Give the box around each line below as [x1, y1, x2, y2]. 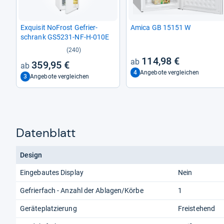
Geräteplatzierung [20, 204, 77, 212]
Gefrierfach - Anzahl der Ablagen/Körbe [20, 186, 143, 194]
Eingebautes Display [20, 168, 83, 176]
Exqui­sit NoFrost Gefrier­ [20, 23, 98, 32]
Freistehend [178, 204, 215, 212]
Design [20, 150, 42, 159]
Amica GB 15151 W [130, 23, 191, 32]
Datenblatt [16, 124, 75, 140]
